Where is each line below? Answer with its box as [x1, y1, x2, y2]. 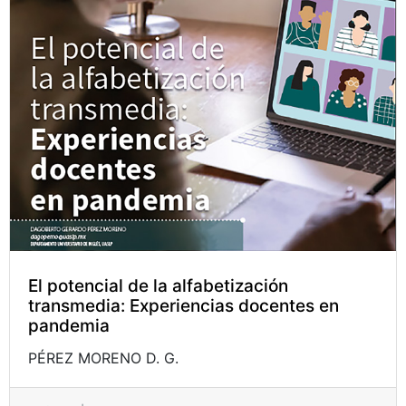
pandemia [28, 315, 110, 336]
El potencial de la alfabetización [28, 275, 288, 296]
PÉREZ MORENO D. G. [28, 349, 179, 367]
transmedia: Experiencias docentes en [28, 295, 339, 316]
